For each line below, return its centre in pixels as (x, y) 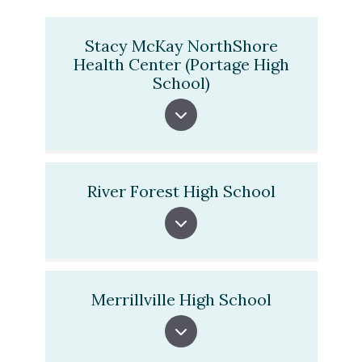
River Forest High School (181, 191)
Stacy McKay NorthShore (181, 46)
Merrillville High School (181, 299)
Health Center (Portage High (181, 64)
